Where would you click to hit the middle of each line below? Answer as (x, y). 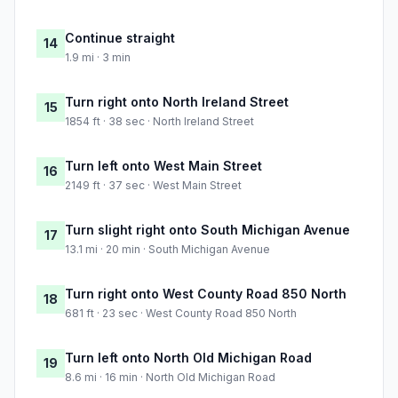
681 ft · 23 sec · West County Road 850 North (181, 314)
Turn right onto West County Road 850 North (206, 294)
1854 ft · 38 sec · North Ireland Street (159, 122)
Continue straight (120, 38)
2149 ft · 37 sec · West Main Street (153, 186)
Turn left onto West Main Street (163, 166)
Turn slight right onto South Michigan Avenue (207, 230)
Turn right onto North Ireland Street (177, 102)
